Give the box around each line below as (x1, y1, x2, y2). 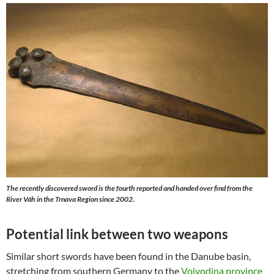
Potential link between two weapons (6, 226, 228, 242)
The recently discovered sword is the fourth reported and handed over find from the (6, 183, 253, 193)
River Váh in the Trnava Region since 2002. (6, 194, 135, 204)
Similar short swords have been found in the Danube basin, (6, 250, 251, 262)
